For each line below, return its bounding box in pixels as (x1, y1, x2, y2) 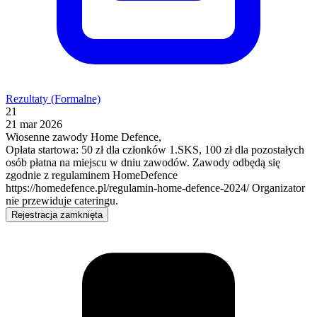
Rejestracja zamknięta (11, 209, 103, 220)
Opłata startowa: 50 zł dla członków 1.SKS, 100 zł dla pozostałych (6, 143, 304, 156)
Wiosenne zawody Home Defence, (6, 130, 161, 143)
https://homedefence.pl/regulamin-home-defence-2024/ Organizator (6, 181, 305, 194)
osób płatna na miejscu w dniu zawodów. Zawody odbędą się (6, 156, 280, 168)
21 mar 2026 (6, 117, 62, 130)
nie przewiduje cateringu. (6, 194, 118, 207)
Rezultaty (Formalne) (6, 92, 100, 105)
